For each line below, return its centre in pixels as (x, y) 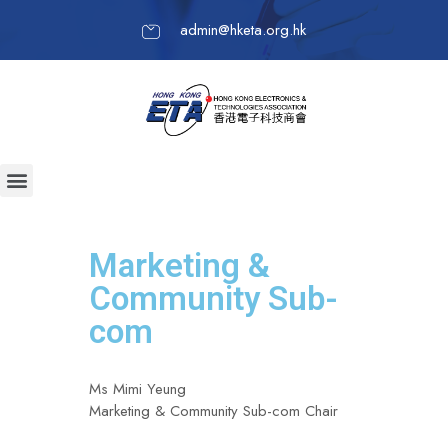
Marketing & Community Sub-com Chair (213, 410)
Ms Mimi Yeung (137, 388)
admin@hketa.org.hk (242, 30)
